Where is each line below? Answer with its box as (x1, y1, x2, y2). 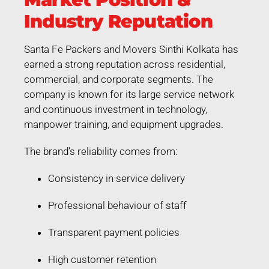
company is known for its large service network (24, 88, 234, 100)
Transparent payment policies (48, 226, 180, 238)
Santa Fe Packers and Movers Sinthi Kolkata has (24, 43, 238, 55)
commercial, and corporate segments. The (24, 73, 213, 85)
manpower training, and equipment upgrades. (24, 118, 223, 130)
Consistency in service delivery (48, 172, 185, 184)
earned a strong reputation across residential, (24, 58, 225, 70)
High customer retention (48, 253, 156, 265)
